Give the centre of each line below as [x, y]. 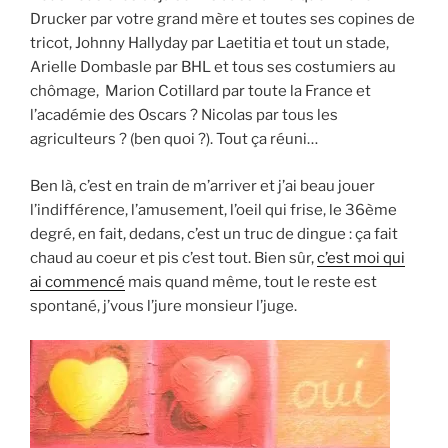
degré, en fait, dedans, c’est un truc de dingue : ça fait [214, 233]
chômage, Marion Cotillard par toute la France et [200, 91]
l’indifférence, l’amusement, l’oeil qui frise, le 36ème [213, 209]
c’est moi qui [361, 257]
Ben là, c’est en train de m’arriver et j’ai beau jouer [202, 185]
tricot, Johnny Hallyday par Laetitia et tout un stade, [209, 43]
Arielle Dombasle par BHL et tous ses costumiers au [213, 67]
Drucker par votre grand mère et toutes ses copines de [222, 19]
